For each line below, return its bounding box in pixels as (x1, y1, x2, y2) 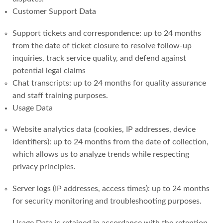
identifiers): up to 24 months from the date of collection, (12, 138, 209, 146)
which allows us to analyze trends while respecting (12, 150, 189, 159)
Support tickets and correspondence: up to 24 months (12, 29, 201, 37)
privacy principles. (12, 163, 76, 171)
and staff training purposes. (12, 91, 108, 100)
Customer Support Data (12, 7, 96, 16)
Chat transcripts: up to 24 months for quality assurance (12, 79, 206, 87)
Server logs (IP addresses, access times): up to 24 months (12, 184, 210, 193)
